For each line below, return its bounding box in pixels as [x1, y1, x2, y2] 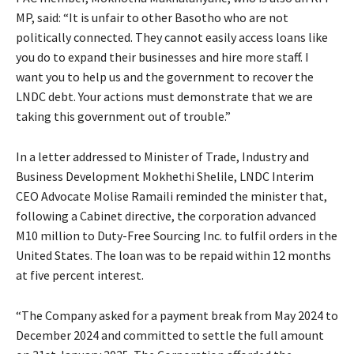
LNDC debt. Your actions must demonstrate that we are [16, 88, 313, 105]
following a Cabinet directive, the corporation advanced [16, 208, 316, 224]
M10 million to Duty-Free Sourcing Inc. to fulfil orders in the [16, 228, 337, 244]
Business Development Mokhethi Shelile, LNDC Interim [16, 168, 314, 185]
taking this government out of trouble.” [16, 108, 231, 125]
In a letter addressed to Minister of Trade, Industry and [16, 149, 309, 165]
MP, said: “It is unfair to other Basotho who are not [16, 9, 288, 26]
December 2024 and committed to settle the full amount [16, 327, 324, 344]
